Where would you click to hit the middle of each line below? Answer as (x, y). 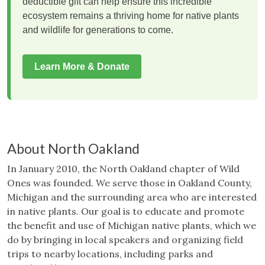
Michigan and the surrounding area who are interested (132, 197)
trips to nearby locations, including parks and (110, 254)
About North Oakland (73, 149)
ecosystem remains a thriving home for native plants (131, 16)
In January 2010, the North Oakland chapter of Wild (123, 169)
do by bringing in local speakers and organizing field (125, 240)
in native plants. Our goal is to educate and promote (126, 211)
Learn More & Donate (82, 67)
